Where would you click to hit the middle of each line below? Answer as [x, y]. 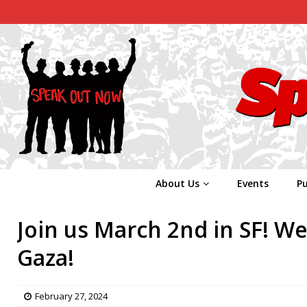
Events [253, 183]
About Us [177, 183]
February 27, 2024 [71, 296]
